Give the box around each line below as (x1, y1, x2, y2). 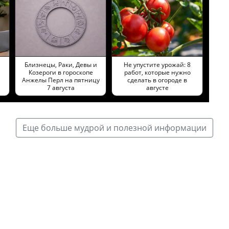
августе (146, 83, 169, 92)
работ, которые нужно (124, 67, 191, 77)
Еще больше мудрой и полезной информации (22, 122, 207, 133)
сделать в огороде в (127, 75, 187, 84)
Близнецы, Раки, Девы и (24, 60, 97, 69)
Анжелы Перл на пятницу (21, 75, 100, 84)
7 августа (47, 83, 75, 92)
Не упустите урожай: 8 (124, 60, 191, 69)
